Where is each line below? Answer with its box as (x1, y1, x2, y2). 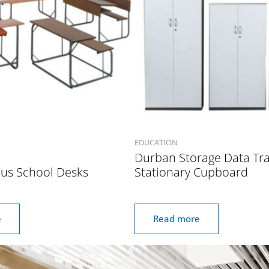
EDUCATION (134, 137, 178, 148)
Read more (153, 213, 200, 225)
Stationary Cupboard (134, 164, 248, 181)
